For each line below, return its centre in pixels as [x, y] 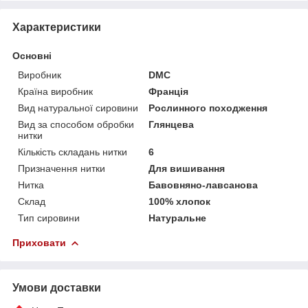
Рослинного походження [208, 108]
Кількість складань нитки [73, 152]
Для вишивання [187, 168]
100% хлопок [180, 201]
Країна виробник [55, 91]
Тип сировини [49, 218]
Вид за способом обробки [76, 124]
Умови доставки [57, 287]
